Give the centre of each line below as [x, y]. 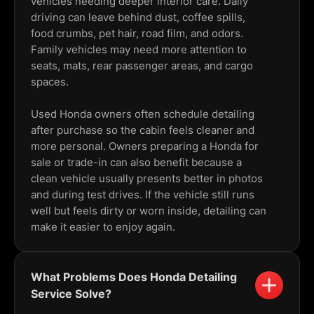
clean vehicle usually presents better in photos [147, 179]
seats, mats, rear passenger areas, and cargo [142, 66]
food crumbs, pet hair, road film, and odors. [137, 34]
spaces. [50, 82]
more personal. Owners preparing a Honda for [145, 146]
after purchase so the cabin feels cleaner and [143, 130]
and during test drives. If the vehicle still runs [143, 195]
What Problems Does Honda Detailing [134, 277]
